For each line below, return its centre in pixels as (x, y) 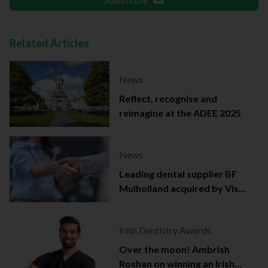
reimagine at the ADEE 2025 (180, 113)
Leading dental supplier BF (178, 174)
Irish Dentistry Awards (165, 230)
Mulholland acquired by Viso (182, 188)
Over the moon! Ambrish (174, 249)
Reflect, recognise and (168, 99)
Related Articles (49, 43)
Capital (136, 203)
